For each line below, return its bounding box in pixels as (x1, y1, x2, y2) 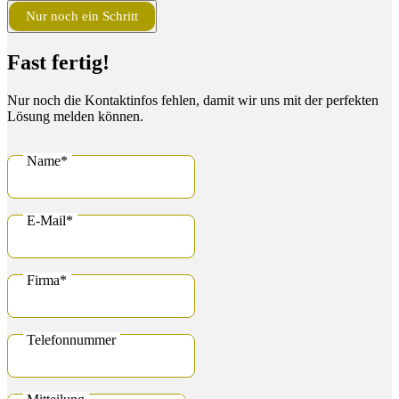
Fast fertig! (7, 51, 110, 75)
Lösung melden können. (7, 109, 143, 125)
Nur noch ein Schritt (26, 9, 139, 24)
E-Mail (27, 213, 67, 229)
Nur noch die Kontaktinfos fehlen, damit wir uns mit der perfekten (7, 93, 379, 109)
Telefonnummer (27, 332, 117, 348)
